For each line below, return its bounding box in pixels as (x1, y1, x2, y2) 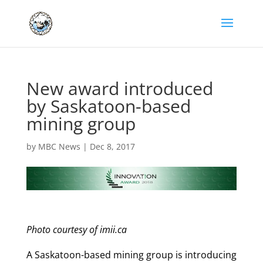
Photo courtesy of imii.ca (26, 222, 127, 236)
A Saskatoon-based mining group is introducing (26, 248, 237, 261)
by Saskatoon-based (26, 94, 191, 118)
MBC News (38, 141, 80, 152)
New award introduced (26, 76, 213, 100)
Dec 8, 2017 (89, 141, 135, 152)
